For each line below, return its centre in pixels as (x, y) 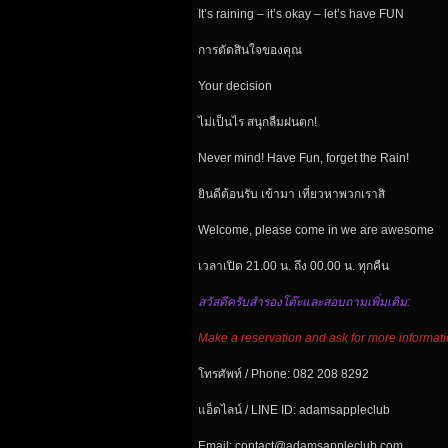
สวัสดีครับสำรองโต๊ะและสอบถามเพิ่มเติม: (304, 301)
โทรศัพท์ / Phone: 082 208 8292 (283, 373)
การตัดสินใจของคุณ (250, 49)
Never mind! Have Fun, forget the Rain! (303, 157)
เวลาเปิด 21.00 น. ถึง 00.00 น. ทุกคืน (293, 265)
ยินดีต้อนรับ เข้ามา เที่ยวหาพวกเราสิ (291, 193)
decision (249, 85)
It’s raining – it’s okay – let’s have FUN (301, 13)
